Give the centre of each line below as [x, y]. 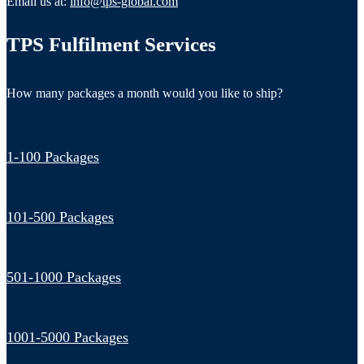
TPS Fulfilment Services [111, 44]
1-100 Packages [53, 156]
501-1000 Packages [64, 277]
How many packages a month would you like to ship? [145, 93]
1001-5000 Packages [67, 337]
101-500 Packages [60, 217]
